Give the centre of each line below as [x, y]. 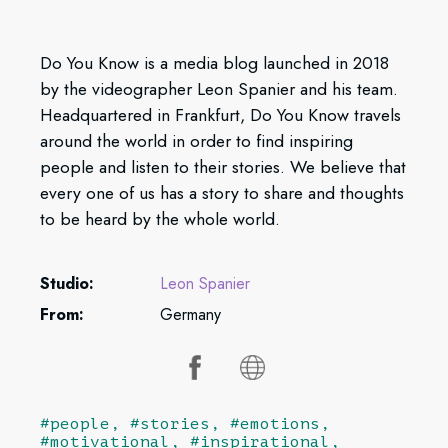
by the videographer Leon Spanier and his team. [219, 89]
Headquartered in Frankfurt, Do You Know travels [220, 115]
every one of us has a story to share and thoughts [222, 193]
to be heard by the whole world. [160, 219]
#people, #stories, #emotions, [185, 424]
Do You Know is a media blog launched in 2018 [214, 63]
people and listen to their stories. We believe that [223, 167]
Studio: [67, 283]
